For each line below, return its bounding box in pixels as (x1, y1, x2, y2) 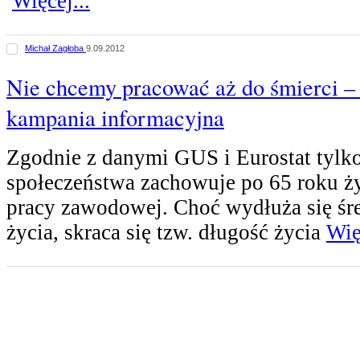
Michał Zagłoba (25, 43, 86, 54)
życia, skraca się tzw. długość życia (6, 220, 326, 245)
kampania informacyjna (6, 101, 224, 133)
